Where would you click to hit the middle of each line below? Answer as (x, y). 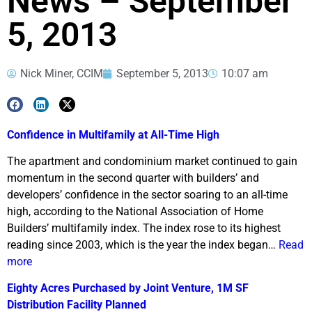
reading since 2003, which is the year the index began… (143, 245)
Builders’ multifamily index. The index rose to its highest (144, 228)
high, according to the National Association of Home (135, 212)
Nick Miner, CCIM (62, 73)
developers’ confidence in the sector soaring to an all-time (147, 195)
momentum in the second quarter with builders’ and (133, 178)
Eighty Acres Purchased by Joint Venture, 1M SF (128, 288)
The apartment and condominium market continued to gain (152, 162)
